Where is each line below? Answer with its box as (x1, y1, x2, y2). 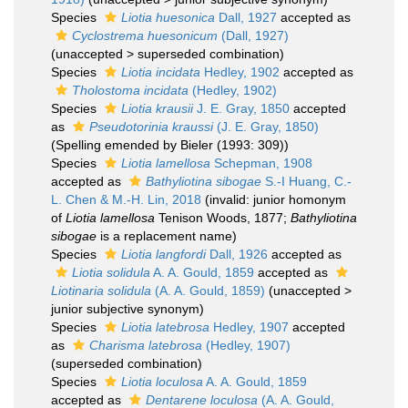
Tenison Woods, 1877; (155, 210, 291, 225)
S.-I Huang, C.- (261, 174, 352, 189)
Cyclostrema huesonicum (72, 28, 218, 43)
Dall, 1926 (206, 247, 268, 261)
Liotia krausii (121, 101, 193, 116)
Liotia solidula (72, 265, 150, 280)
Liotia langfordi (121, 247, 206, 261)
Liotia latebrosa (121, 320, 209, 334)
